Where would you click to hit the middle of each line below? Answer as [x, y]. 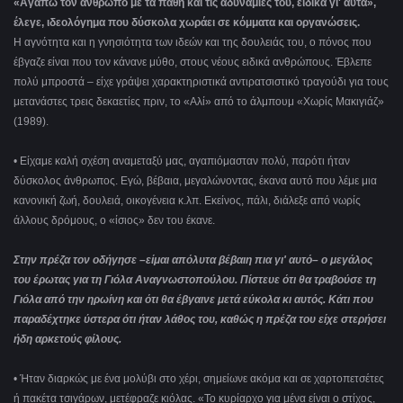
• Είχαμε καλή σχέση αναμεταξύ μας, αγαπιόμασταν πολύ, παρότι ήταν [182, 161]
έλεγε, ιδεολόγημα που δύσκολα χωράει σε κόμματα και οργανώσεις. [187, 23]
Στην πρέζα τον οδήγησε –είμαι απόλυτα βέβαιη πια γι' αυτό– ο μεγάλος [193, 260]
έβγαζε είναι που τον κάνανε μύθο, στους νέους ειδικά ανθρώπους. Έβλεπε [193, 63]
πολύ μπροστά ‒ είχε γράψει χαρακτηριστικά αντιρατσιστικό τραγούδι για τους [201, 82]
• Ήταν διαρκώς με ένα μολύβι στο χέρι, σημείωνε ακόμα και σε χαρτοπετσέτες [199, 379]
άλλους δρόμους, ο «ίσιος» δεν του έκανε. [116, 221]
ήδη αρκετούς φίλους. [69, 340]
